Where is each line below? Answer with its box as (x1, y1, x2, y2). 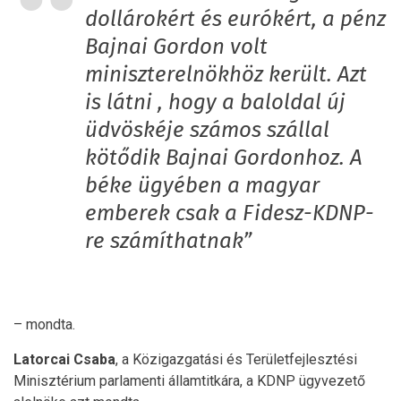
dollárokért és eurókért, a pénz (85, 8, 386, 30)
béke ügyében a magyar (85, 175, 320, 197)
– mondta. (13, 315, 75, 333)
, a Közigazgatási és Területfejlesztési (115, 350, 357, 368)
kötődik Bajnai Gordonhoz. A (85, 147, 363, 169)
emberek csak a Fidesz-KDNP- (85, 202, 374, 225)
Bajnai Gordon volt (85, 36, 268, 58)
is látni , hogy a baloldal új (85, 91, 346, 114)
